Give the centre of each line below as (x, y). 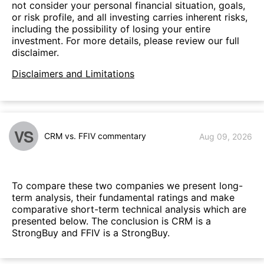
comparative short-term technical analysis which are (129, 209)
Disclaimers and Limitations (73, 74)
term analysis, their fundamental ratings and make (123, 197)
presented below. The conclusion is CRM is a (111, 221)
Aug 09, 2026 (226, 136)
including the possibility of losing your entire (111, 29)
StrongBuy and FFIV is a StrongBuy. (91, 232)
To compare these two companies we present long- (127, 185)
